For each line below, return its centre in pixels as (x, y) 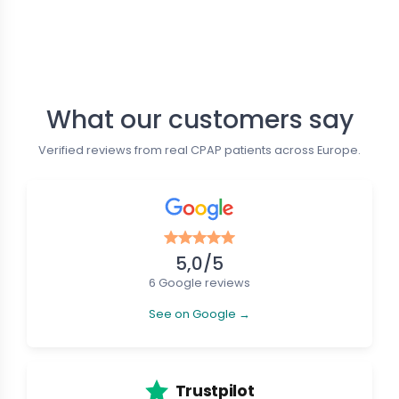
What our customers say (199, 120)
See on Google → (199, 313)
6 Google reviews (199, 283)
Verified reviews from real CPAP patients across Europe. (199, 151)
